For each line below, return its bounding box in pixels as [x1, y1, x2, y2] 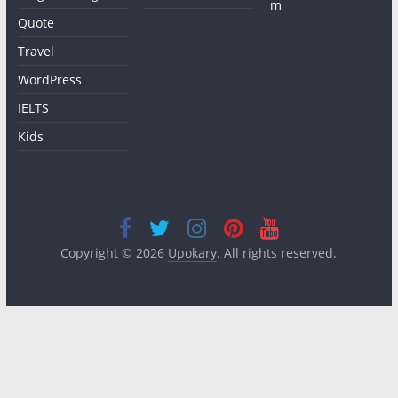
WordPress [17, 70, 82, 88]
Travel [17, 42, 54, 60]
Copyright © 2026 [60, 243, 169, 261]
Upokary [168, 243, 218, 261]
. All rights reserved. [217, 243, 338, 261]
